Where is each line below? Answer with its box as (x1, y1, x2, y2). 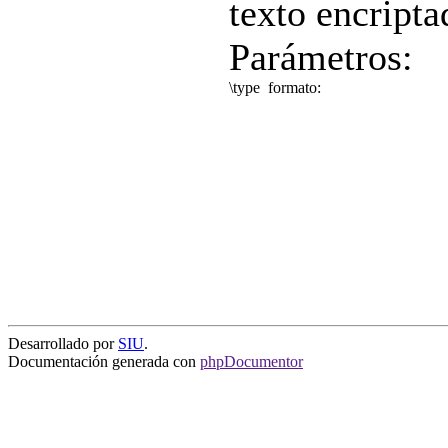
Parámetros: (229, 35, 413, 78)
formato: (268, 78, 325, 96)
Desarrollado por (8, 335, 118, 352)
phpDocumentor (200, 353, 303, 370)
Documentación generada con (8, 353, 200, 370)
